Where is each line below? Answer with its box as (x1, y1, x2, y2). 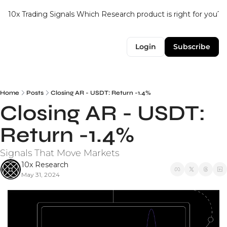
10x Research (21, 160, 68, 169)
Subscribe (173, 42, 210, 51)
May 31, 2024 (21, 171, 60, 178)
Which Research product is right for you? (77, 10, 221, 19)
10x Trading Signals (8, 10, 74, 19)
